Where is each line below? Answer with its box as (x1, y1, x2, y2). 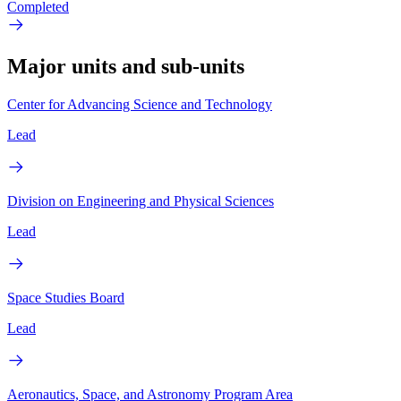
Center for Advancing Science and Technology (7, 96, 272, 112)
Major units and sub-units (7, 54, 244, 78)
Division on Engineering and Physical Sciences (7, 192, 274, 209)
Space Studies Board (7, 289, 124, 305)
